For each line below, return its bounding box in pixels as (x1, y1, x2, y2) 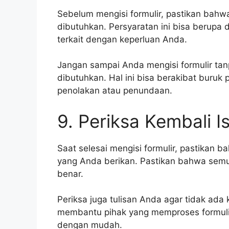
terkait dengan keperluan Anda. (57, 34, 187, 44)
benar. (57, 168, 83, 179)
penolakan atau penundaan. (57, 85, 172, 96)
